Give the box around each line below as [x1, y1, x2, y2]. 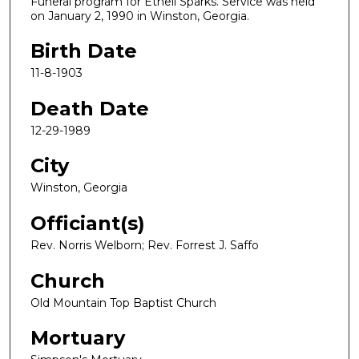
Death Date [30, 96, 149, 120]
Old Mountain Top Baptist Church [30, 295, 216, 310]
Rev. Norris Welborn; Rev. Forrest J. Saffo [30, 238, 259, 253]
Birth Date [30, 39, 137, 63]
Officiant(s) [30, 212, 145, 236]
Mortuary [30, 326, 125, 350]
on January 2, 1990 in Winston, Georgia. [30, 8, 249, 23]
